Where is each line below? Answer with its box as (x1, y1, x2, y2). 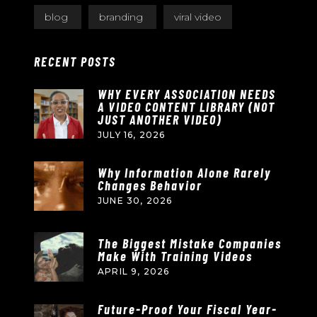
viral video (174, 11, 221, 23)
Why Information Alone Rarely (98, 165, 271, 180)
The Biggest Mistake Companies (98, 236, 282, 251)
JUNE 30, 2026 (98, 195, 173, 206)
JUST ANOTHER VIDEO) (98, 112, 221, 127)
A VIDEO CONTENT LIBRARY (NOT (98, 99, 275, 115)
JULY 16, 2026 (98, 129, 166, 140)
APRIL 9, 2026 (98, 266, 170, 277)
